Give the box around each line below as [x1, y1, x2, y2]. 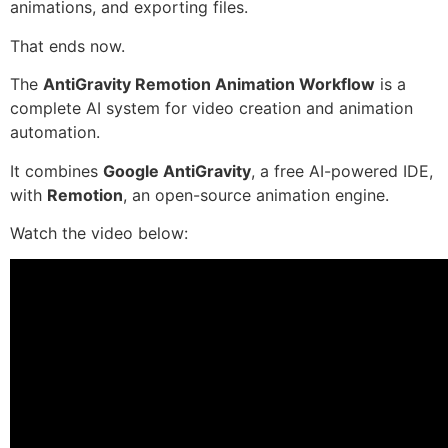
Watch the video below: [10, 222, 188, 243]
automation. [10, 122, 100, 143]
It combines [10, 160, 103, 181]
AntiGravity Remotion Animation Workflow [43, 74, 375, 95]
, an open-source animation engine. [123, 184, 389, 205]
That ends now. [10, 35, 125, 56]
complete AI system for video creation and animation [10, 98, 413, 119]
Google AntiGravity [103, 160, 251, 181]
